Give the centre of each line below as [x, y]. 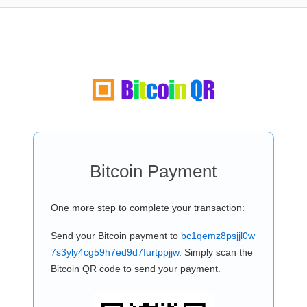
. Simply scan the [216, 252]
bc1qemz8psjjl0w [218, 236]
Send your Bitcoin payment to [115, 236]
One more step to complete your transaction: [147, 208]
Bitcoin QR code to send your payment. [135, 269]
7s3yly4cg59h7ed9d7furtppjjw [114, 252]
